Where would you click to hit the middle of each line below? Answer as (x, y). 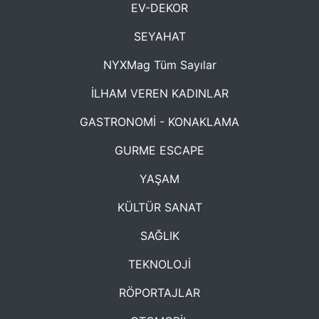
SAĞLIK (159, 236)
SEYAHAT (159, 37)
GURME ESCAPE (159, 151)
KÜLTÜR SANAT (159, 208)
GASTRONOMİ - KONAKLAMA (159, 122)
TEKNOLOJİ (159, 265)
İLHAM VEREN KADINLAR (159, 94)
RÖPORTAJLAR (159, 293)
